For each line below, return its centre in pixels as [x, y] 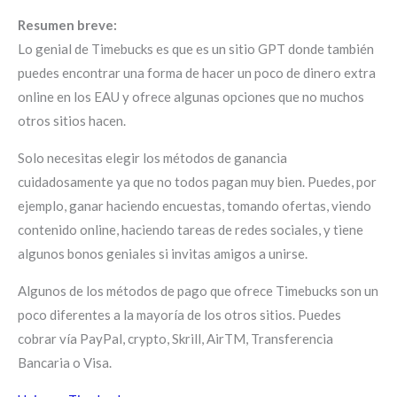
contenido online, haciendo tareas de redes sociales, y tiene [191, 229]
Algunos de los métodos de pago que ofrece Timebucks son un [198, 290]
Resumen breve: [67, 24]
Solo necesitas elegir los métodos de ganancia [152, 157]
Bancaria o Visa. [65, 362]
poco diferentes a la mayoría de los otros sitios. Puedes [179, 314]
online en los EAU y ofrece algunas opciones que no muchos [191, 96]
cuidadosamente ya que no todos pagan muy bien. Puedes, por [197, 181]
